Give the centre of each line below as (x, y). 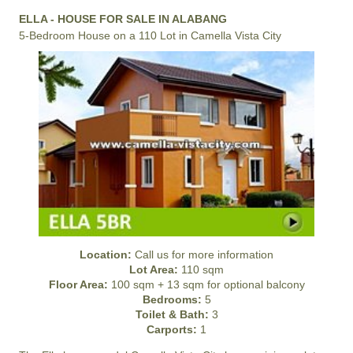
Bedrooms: (172, 300)
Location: (106, 255)
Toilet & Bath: (172, 315)
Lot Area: (154, 270)
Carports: (172, 330)
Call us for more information (203, 255)
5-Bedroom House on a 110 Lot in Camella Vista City (150, 35)
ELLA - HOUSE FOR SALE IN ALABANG (123, 19)
